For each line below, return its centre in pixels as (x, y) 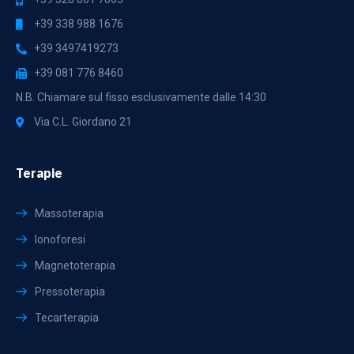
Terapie (39, 173)
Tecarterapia (67, 318)
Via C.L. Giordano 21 (83, 122)
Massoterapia (69, 214)
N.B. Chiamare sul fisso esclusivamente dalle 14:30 (141, 98)
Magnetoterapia (75, 266)
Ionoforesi (60, 240)
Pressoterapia (70, 292)
